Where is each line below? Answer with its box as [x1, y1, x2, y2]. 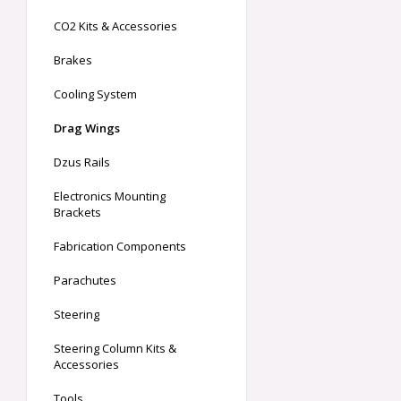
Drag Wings [54, 120, 120, 137]
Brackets [54, 204, 101, 221]
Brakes [54, 52, 92, 69]
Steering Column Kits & [54, 340, 176, 357]
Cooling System [54, 86, 137, 103]
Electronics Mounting [54, 188, 166, 205]
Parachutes [54, 272, 116, 289]
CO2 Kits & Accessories [54, 18, 177, 35]
